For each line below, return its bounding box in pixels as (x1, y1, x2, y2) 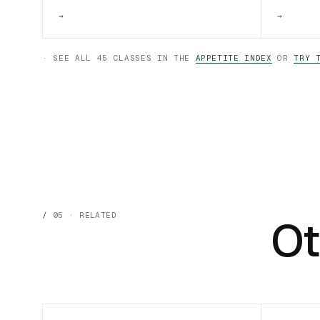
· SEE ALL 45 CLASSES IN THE (42, 53, 196, 64)
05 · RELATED (52, 209, 117, 220)
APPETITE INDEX (195, 53, 272, 64)
